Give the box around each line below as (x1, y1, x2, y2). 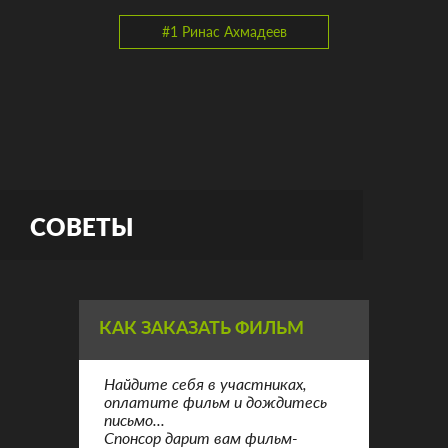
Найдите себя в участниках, (104, 374, 307, 393)
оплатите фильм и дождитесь (104, 392, 327, 411)
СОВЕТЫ (30, 212, 133, 241)
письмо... (104, 410, 165, 429)
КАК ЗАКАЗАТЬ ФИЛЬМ (99, 316, 304, 338)
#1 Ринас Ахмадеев (161, 23, 287, 40)
